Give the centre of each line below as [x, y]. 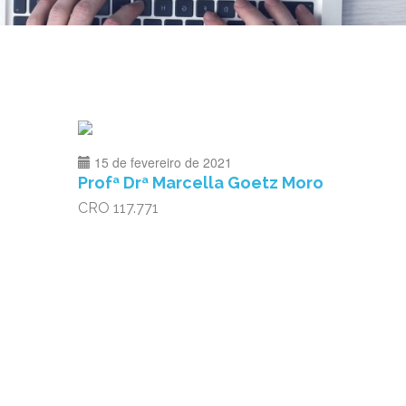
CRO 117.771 [118, 208]
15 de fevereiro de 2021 [163, 162]
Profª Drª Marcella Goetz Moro [201, 183]
